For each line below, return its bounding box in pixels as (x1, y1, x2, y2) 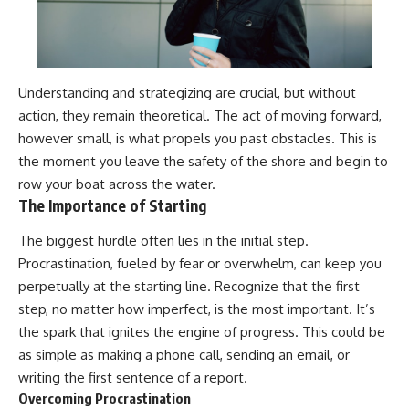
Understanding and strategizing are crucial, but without (18, 84, 356, 102)
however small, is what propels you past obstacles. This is (18, 130, 377, 148)
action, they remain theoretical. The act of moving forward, (18, 107, 382, 125)
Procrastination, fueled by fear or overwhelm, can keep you (18, 254, 382, 272)
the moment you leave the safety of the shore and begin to (18, 152, 388, 171)
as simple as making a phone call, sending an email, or (18, 345, 350, 363)
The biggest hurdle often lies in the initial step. (18, 231, 309, 249)
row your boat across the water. (18, 175, 215, 194)
